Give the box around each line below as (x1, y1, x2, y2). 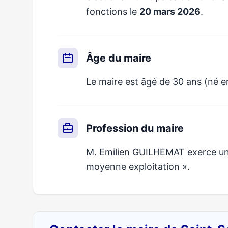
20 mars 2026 (139, 6, 201, 17)
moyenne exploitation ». (86, 161, 190, 172)
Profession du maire (86, 122, 184, 134)
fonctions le (86, 6, 139, 17)
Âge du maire (86, 52, 151, 64)
